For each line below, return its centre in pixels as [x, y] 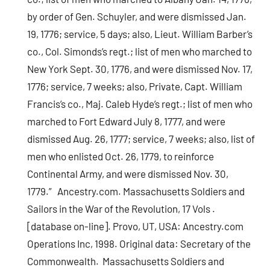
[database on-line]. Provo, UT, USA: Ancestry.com [136, 226]
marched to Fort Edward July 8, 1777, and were [127, 121]
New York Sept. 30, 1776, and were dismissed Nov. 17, [140, 68]
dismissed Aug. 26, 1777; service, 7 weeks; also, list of [141, 138]
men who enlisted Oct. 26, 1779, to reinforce [121, 156]
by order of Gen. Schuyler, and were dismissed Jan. [137, 16]
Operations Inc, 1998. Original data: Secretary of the [139, 243]
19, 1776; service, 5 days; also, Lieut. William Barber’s [140, 33]
